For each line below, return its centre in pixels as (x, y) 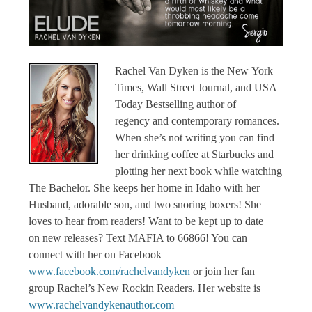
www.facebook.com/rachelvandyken (110, 271)
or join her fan (223, 271)
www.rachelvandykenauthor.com (102, 304)
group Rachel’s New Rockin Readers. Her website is (145, 288)
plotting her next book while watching (199, 171)
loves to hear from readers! (89, 221)
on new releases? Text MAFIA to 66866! (120, 237)
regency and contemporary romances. (197, 120)
